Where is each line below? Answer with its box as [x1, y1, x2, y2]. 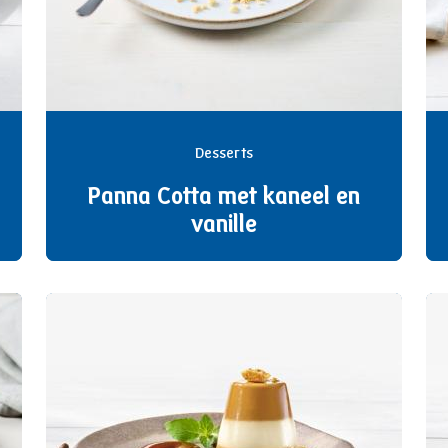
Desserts [195, 146, 253, 163]
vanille [191, 214, 257, 239]
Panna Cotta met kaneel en [88, 186, 360, 211]
